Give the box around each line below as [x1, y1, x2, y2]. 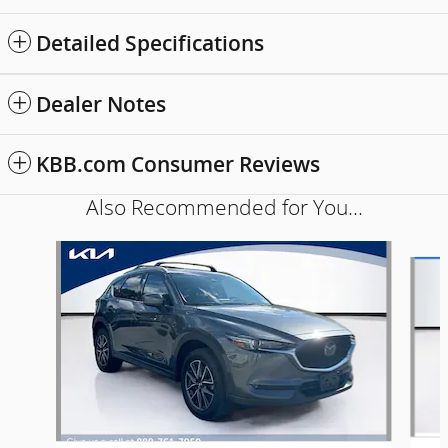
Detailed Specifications [36, 30, 264, 56]
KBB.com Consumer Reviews [36, 151, 320, 177]
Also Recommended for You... [85, 194, 363, 220]
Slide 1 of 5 [7, 240, 81, 260]
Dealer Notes [36, 91, 166, 117]
